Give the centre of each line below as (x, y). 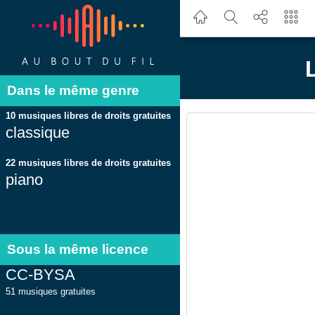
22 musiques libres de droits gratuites (88, 162)
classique (38, 132)
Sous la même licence (78, 250)
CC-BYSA (40, 274)
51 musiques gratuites (51, 291)
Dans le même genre (73, 90)
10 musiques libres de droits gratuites (88, 115)
